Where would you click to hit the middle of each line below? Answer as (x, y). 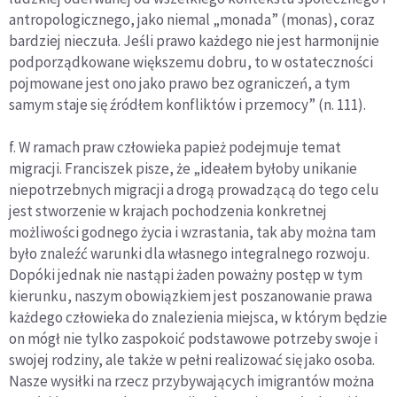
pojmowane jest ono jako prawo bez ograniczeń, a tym (179, 84)
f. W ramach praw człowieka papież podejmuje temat (175, 148)
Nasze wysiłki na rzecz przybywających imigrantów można (191, 381)
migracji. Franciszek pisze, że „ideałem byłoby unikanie (183, 169)
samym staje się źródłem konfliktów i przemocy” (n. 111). (187, 105)
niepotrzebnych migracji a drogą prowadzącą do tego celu (194, 190)
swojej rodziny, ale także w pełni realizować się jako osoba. (192, 360)
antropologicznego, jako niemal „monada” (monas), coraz (192, 20)
